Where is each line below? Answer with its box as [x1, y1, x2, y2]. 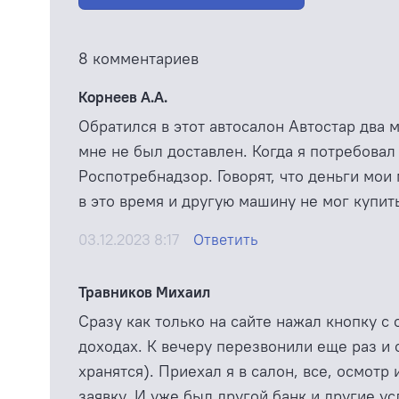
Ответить [193, 229, 258, 249]
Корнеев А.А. [78, 86, 167, 107]
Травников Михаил [78, 281, 210, 302]
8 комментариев [78, 47, 199, 69]
